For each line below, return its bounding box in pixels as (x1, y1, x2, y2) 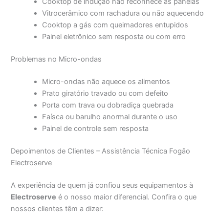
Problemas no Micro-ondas (11, 55, 102, 64)
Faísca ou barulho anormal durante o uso (42, 112, 178, 122)
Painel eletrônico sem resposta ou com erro (42, 32, 186, 42)
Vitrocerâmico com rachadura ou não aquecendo (42, 9, 204, 18)
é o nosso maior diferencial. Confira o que (56, 192, 197, 201)
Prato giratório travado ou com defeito (42, 89, 169, 98)
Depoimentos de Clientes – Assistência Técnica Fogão (11, 147, 191, 156)
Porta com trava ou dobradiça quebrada (42, 101, 174, 110)
